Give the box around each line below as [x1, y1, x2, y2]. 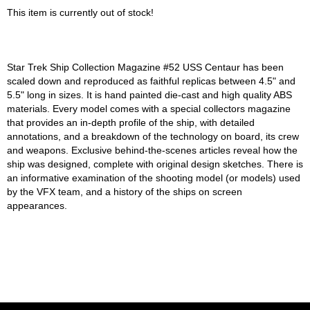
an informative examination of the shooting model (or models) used [7, 172, 300, 184]
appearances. [7, 200, 67, 212]
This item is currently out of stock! [7, 7, 154, 19]
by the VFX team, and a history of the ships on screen [7, 186, 242, 198]
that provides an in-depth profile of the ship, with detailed [7, 117, 255, 129]
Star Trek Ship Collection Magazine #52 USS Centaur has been [7, 62, 284, 73]
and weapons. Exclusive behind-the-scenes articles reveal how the [7, 145, 298, 156]
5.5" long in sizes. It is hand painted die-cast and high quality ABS [7, 89, 292, 101]
